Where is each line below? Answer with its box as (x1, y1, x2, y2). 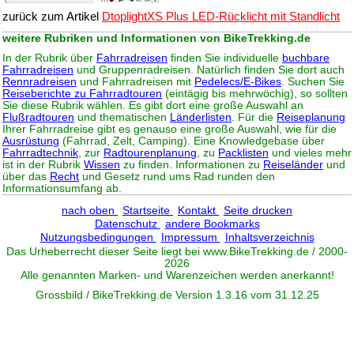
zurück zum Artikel (2, 9, 102, 24)
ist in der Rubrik (2, 159, 84, 171)
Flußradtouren (2, 111, 74, 124)
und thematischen (74, 111, 170, 124)
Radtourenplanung (104, 147, 197, 160)
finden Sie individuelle (168, 52, 282, 65)
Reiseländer (263, 159, 323, 171)
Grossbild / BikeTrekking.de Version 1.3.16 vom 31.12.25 (35, 289, 319, 302)
